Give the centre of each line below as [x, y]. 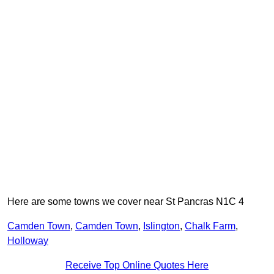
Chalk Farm [210, 226]
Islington [161, 226]
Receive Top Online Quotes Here [137, 265]
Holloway [28, 241]
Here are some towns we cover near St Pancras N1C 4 [126, 202]
